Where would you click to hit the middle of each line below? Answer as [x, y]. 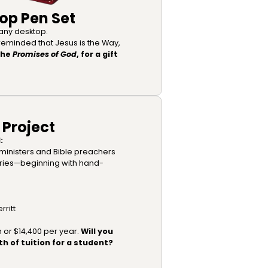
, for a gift [97, 54]
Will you [97, 231]
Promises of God [45, 54]
